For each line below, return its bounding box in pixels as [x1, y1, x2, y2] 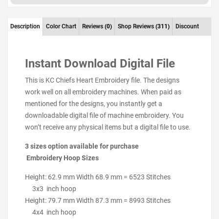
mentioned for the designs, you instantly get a [25, 100, 162, 108]
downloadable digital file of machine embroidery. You [25, 111, 184, 119]
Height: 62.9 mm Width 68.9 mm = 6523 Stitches [25, 173, 193, 181]
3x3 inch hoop [25, 185, 76, 193]
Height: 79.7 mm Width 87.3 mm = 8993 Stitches [25, 197, 193, 204]
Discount [175, 23, 199, 30]
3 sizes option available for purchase [25, 142, 175, 150]
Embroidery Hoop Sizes [25, 154, 99, 162]
